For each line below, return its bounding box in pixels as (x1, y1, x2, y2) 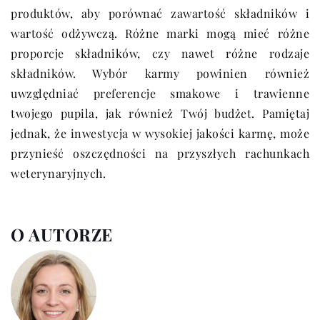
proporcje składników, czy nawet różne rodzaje (11, 46, 309, 61)
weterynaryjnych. (11, 166, 106, 181)
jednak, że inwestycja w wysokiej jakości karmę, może (11, 126, 309, 141)
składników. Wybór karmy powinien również (11, 66, 309, 81)
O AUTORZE (11, 223, 113, 246)
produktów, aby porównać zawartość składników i (11, 6, 309, 21)
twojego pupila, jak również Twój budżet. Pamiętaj (11, 106, 309, 121)
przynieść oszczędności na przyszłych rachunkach (11, 146, 309, 161)
